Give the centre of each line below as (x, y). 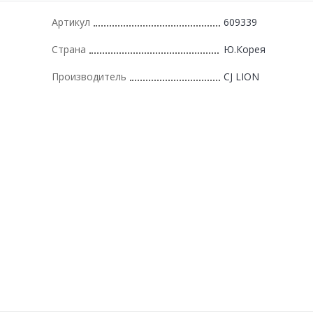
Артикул (71, 22)
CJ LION (241, 76)
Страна (69, 49)
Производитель (89, 76)
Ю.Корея (245, 49)
